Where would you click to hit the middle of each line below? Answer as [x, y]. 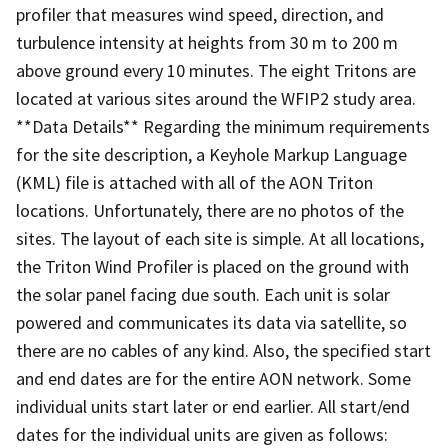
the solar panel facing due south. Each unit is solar [203, 294]
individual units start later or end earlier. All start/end [213, 406]
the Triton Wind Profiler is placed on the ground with [212, 266]
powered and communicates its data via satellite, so [211, 322]
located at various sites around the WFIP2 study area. [216, 98]
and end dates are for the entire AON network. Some [213, 378]
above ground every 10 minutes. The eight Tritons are [216, 70]
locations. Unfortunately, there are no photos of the [210, 210]
